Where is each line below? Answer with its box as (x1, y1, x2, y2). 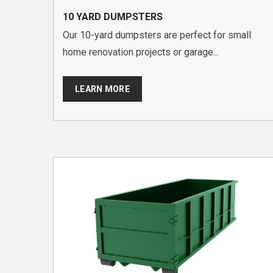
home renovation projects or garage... (63, 46, 219, 58)
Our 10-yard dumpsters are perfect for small (63, 29, 251, 41)
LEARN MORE (75, 83, 130, 94)
